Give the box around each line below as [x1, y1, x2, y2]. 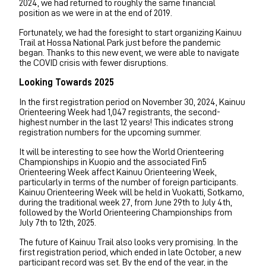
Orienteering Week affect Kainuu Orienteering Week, [19, 167, 217, 177]
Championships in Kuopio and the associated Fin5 [19, 157, 207, 167]
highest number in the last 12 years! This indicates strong [19, 117, 233, 127]
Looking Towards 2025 [19, 77, 114, 87]
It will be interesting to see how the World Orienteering [19, 147, 224, 157]
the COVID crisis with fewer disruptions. [19, 58, 168, 68]
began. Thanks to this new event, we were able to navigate [19, 47, 239, 58]
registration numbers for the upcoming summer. [19, 127, 201, 137]
